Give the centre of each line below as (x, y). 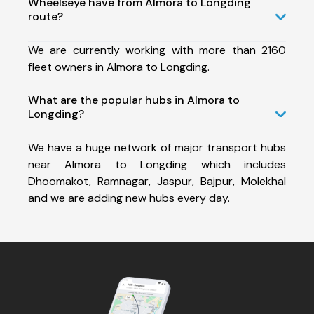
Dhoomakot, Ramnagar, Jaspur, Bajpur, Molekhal (157, 181)
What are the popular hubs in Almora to (134, 100)
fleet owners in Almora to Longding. (119, 67)
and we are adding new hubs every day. (129, 198)
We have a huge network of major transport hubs (157, 147)
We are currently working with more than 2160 (157, 50)
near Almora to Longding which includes (157, 164)
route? (46, 16)
